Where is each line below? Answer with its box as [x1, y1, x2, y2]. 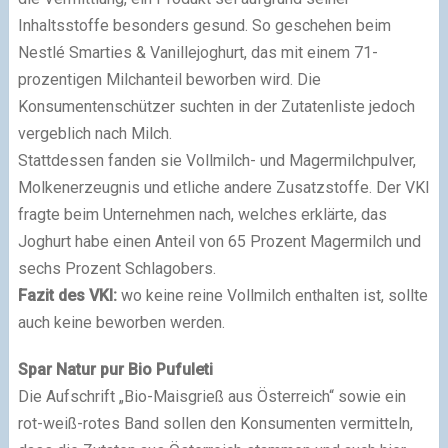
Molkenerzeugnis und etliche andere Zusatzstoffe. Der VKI [17, 178, 430, 198]
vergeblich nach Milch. [17, 124, 172, 144]
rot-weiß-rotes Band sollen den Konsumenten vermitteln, [17, 414, 413, 434]
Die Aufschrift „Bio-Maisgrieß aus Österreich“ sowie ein [17, 387, 406, 407]
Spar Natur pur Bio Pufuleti [17, 360, 213, 380]
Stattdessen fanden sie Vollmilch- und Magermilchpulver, [17, 151, 416, 171]
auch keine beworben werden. [17, 313, 225, 333]
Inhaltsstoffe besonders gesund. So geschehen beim [17, 16, 391, 36]
